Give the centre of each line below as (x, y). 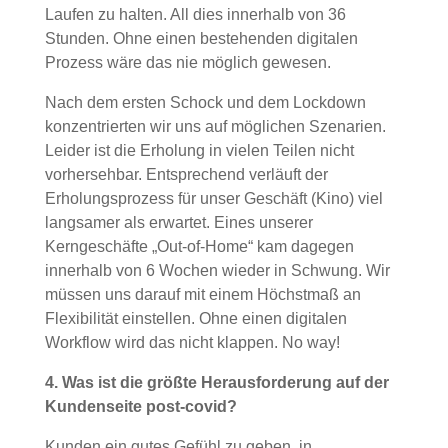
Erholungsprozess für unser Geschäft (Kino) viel (213, 199)
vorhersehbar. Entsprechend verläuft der (186, 175)
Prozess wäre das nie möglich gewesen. (187, 63)
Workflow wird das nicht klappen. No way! (192, 343)
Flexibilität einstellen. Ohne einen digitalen (195, 319)
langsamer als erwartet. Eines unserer (178, 223)
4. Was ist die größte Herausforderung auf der (216, 383)
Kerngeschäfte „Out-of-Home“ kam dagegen (199, 247)
